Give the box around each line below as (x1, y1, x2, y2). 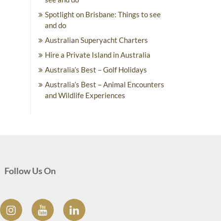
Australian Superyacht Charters (45, 36, 148, 44)
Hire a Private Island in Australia (45, 50, 150, 59)
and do (45, 21, 66, 30)
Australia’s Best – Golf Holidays (45, 65, 147, 74)
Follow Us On (4, 165, 56, 176)
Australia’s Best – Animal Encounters (45, 80, 164, 89)
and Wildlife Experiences (45, 91, 125, 100)
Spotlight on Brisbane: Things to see (45, 10, 161, 19)
